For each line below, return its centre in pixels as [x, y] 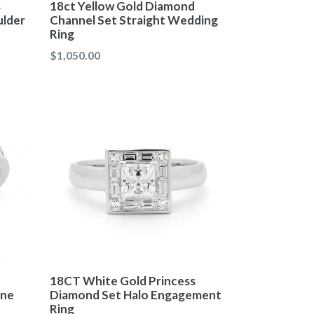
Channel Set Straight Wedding [134, 20]
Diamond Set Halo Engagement [136, 295]
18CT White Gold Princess [123, 281]
